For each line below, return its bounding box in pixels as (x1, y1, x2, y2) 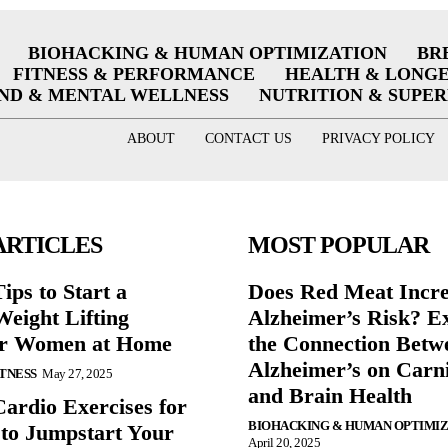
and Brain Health (248, 382, 412, 408)
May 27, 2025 (42, 365, 112, 381)
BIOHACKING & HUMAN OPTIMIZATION (27, 43, 387, 64)
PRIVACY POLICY (321, 131, 435, 147)
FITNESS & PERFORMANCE (12, 64, 255, 85)
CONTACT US (204, 131, 292, 147)
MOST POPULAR (248, 231, 429, 258)
